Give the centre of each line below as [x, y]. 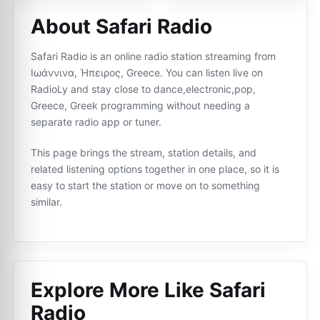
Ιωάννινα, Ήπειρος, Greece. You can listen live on [147, 72]
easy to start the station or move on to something [145, 185]
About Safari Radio [121, 26]
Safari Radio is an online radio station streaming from [153, 56]
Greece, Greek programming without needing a [140, 105]
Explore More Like [120, 290]
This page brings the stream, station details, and [144, 152]
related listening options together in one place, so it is [155, 169]
